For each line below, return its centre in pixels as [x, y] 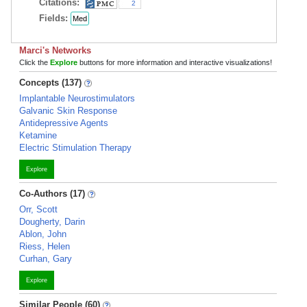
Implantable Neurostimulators [77, 98]
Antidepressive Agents [64, 123]
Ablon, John [43, 234]
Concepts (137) [50, 83]
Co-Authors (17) [52, 194]
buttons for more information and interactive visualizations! [175, 62]
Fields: [55, 18]
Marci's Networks [55, 50]
